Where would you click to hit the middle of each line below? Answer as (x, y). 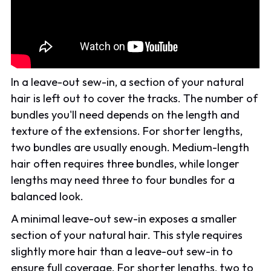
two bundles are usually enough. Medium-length (130, 148)
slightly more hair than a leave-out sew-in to (122, 251)
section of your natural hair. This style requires (127, 235)
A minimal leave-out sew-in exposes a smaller (124, 218)
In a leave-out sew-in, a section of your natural (128, 82)
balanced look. (47, 197)
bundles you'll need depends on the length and (126, 115)
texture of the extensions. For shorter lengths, (127, 131)
